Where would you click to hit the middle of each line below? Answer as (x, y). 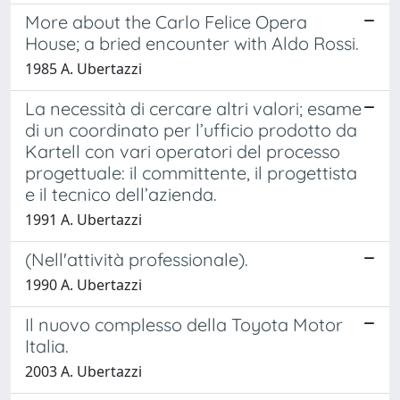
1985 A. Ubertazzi (83, 68)
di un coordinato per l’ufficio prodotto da (191, 129)
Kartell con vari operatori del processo (183, 151)
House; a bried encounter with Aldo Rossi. (192, 43)
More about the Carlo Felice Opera (166, 21)
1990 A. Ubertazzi (83, 284)
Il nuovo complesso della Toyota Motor (184, 324)
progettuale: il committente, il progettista (191, 172)
